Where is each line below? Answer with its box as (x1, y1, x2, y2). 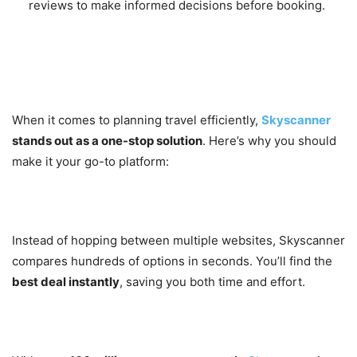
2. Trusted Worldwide (12, 315, 197, 336)
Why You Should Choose (12, 40, 270, 67)
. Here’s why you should (202, 133, 336, 149)
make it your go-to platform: (12, 154, 169, 170)
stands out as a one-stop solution (12, 133, 202, 149)
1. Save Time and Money (12, 194, 218, 216)
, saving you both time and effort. (120, 274, 305, 290)
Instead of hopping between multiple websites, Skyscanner (12, 233, 345, 249)
